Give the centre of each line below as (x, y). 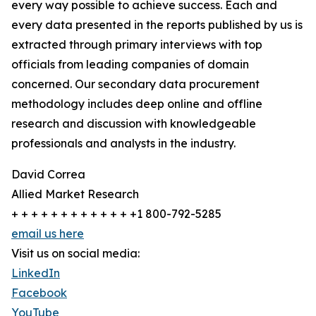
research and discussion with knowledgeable (134, 124)
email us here (48, 234)
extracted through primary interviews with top (137, 45)
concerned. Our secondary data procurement (135, 84)
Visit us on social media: (75, 254)
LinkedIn (36, 273)
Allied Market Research (75, 194)
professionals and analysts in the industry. (123, 144)
